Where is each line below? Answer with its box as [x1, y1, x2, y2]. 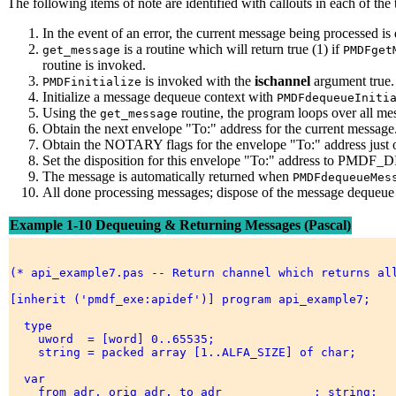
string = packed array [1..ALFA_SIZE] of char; [10, 346, 363, 360]
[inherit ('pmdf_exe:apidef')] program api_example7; [10, 293, 377, 307]
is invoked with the [141, 73, 255, 89]
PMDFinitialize [42, 75, 141, 89]
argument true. [310, 73, 394, 89]
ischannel [255, 73, 310, 89]
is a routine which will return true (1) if [120, 42, 343, 57]
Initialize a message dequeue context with [42, 89, 277, 105]
